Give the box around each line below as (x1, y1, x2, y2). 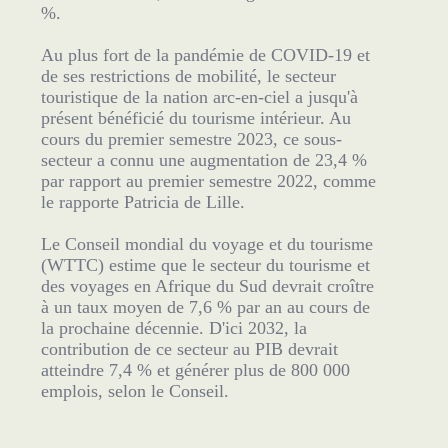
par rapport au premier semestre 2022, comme (40, 171, 376, 191)
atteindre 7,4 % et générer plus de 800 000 (40, 360, 350, 380)
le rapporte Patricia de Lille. (40, 192, 245, 212)
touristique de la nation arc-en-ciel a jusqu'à (40, 87, 358, 107)
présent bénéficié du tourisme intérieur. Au (40, 108, 351, 128)
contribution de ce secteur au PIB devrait (40, 339, 338, 359)
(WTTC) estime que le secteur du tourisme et (40, 255, 370, 275)
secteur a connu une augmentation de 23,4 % (40, 150, 367, 170)
